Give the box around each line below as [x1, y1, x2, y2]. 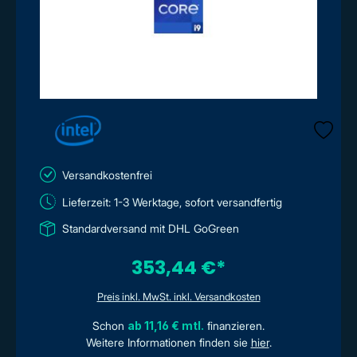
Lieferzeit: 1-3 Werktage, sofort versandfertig [62, 194, 282, 209]
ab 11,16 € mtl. [127, 318, 204, 332]
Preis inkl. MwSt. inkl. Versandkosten [96, 290, 261, 303]
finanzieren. [204, 318, 265, 332]
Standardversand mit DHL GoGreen [62, 222, 239, 235]
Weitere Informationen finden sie [85, 335, 251, 349]
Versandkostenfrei [62, 167, 152, 182]
